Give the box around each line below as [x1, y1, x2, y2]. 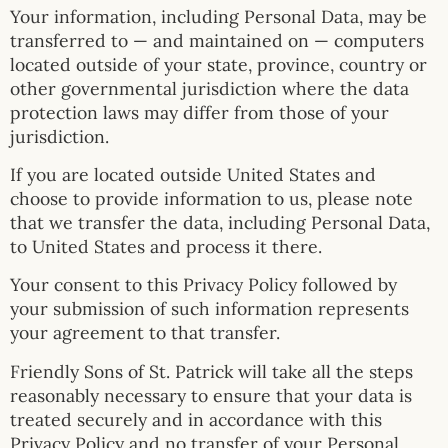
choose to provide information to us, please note [10, 186, 413, 210]
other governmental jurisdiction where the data [10, 76, 409, 100]
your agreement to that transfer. [10, 321, 280, 345]
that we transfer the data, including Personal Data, [10, 210, 430, 234]
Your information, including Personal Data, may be [10, 4, 427, 28]
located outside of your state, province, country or [10, 52, 427, 76]
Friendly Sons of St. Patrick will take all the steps [10, 359, 413, 383]
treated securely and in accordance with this [10, 407, 382, 431]
